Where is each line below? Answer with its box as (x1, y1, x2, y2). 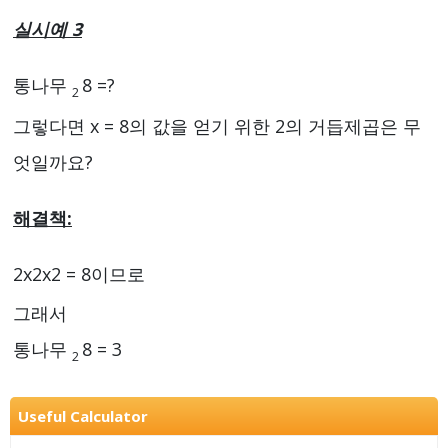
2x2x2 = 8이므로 (13, 261, 145, 286)
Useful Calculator (18, 406, 148, 427)
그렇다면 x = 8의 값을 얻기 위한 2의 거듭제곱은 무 (13, 113, 421, 138)
